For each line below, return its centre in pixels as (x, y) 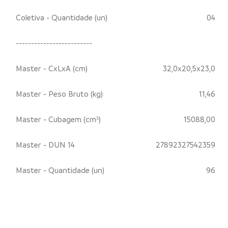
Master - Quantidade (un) (60, 170)
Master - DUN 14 (45, 144)
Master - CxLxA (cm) (52, 68)
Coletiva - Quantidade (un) (62, 17)
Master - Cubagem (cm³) (58, 119)
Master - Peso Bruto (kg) (59, 93)
